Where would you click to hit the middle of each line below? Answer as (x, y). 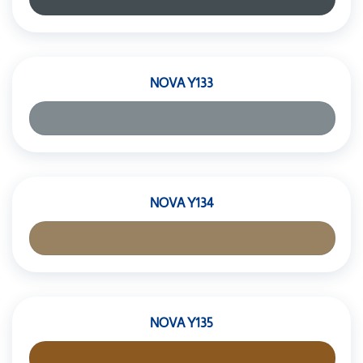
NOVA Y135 (181, 323)
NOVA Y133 (181, 83)
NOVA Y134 (181, 203)
